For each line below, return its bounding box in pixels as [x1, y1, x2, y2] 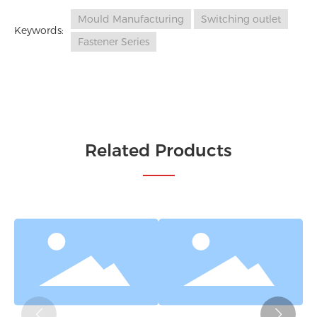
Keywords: [14, 24, 64, 38]
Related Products [85, 140, 232, 161]
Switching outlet [201, 13, 281, 26]
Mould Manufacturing [78, 13, 184, 26]
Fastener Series [78, 35, 149, 49]
